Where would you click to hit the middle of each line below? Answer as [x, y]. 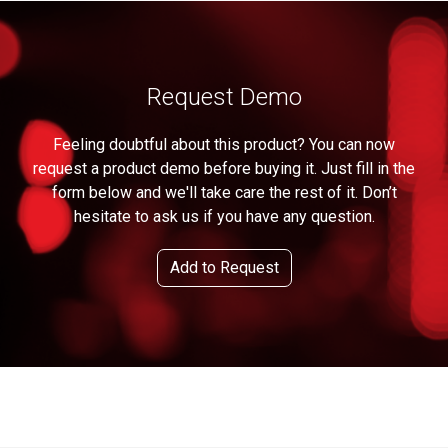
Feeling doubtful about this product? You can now [224, 144]
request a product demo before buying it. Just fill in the [224, 168]
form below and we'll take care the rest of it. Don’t [224, 192]
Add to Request [224, 267]
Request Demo [224, 97]
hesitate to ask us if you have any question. [224, 216]
